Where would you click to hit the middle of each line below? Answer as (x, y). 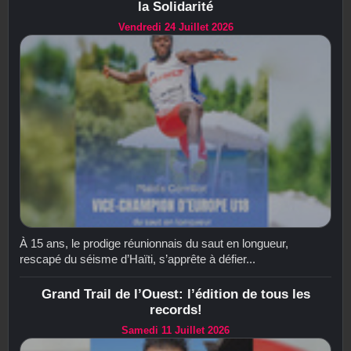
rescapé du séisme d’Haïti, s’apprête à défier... (138, 259)
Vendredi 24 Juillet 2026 (175, 27)
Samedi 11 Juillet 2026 (175, 330)
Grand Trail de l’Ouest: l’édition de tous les (175, 294)
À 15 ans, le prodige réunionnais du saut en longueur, (154, 243)
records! (175, 309)
